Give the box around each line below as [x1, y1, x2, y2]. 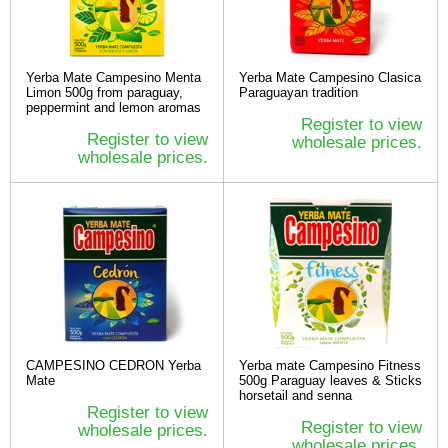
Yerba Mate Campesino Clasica [239, 70, 421, 86]
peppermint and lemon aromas [26, 100, 201, 116]
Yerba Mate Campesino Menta [26, 70, 201, 86]
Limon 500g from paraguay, [26, 85, 183, 101]
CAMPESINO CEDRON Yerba [26, 358, 201, 374]
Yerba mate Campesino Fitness [239, 358, 421, 374]
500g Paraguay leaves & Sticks [239, 373, 422, 389]
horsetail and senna [239, 388, 352, 404]
